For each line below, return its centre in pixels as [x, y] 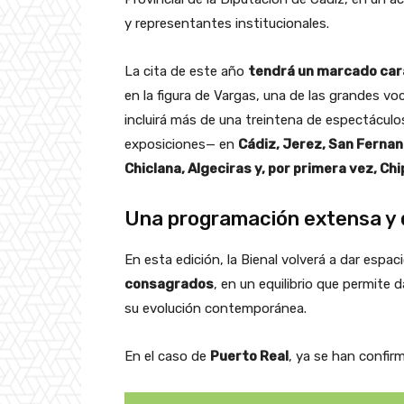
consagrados [169, 284]
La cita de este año [186, 71]
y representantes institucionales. [227, 23]
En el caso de [167, 356]
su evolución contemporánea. [216, 308]
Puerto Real [249, 356]
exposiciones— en [181, 144]
